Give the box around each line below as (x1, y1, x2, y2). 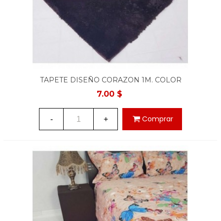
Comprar (142, 113, 173, 124)
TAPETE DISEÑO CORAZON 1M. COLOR (39, 75, 182, 84)
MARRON (93, 86, 128, 95)
